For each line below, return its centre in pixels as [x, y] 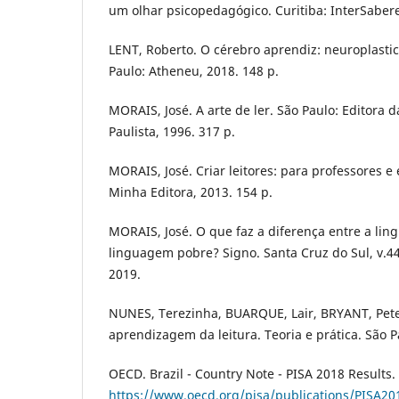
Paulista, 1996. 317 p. [172, 131]
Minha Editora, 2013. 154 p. [191, 191]
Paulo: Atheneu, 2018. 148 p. [194, 70]
